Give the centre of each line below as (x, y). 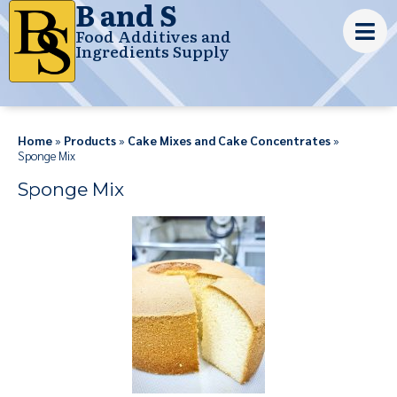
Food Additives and (153, 35)
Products (90, 140)
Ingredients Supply (152, 51)
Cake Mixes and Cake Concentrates (229, 140)
